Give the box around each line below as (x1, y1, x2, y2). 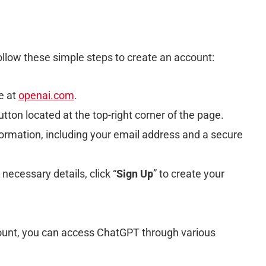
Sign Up (116, 167, 153, 180)
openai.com (18, 88, 74, 102)
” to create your (153, 167, 224, 180)
